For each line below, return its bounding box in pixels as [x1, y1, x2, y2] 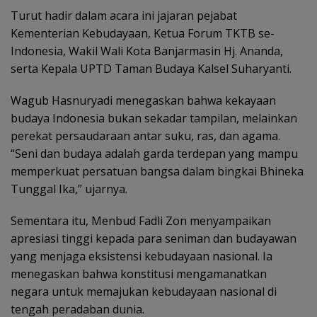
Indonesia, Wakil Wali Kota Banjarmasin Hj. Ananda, [11, 43, 283, 59]
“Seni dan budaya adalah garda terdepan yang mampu [11, 146, 298, 162]
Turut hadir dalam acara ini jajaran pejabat [11, 8, 237, 24]
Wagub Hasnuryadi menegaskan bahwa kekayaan [11, 93, 276, 109]
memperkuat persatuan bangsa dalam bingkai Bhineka [11, 163, 304, 180]
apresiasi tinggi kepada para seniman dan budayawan [11, 231, 296, 247]
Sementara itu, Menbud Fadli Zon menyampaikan [11, 213, 271, 229]
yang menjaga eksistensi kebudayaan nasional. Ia [11, 248, 272, 265]
